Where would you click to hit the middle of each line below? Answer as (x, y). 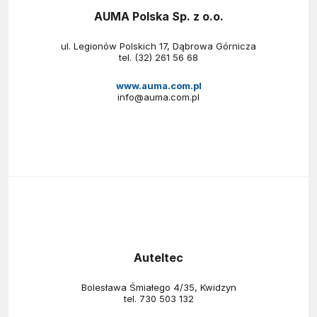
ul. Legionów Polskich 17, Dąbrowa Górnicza (158, 46)
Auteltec (158, 257)
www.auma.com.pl (158, 85)
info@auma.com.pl (158, 97)
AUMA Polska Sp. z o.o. (158, 16)
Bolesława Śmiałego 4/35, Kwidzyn (158, 287)
